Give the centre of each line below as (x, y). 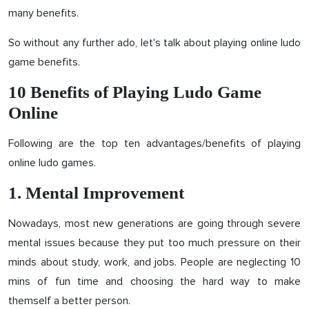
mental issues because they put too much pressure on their (154, 243)
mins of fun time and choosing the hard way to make (154, 281)
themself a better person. (69, 301)
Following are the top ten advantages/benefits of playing (154, 143)
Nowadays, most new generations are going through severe (154, 223)
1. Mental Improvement (96, 193)
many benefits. (43, 13)
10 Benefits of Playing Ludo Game (135, 92)
